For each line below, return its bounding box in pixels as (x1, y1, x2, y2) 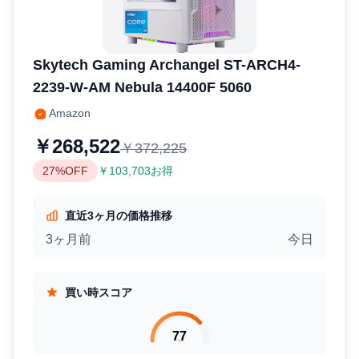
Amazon (49, 107, 91, 120)
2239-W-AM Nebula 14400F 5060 (33, 79, 252, 96)
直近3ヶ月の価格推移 (65, 209, 172, 223)
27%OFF (42, 164, 88, 178)
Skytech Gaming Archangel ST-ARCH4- (33, 57, 301, 74)
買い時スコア (65, 286, 132, 300)
